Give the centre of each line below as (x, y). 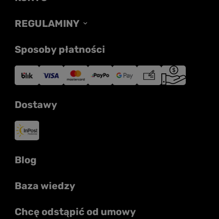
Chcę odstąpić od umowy (75, 212)
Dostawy (36, 105)
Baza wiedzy (45, 186)
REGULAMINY (47, 24)
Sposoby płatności (60, 50)
